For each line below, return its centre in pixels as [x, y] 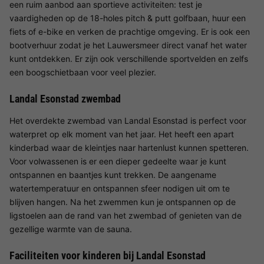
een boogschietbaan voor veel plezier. [83, 72]
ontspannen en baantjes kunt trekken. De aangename [113, 174]
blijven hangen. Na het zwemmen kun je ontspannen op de [123, 202]
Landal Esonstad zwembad [65, 98]
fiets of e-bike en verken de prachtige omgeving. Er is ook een [130, 31]
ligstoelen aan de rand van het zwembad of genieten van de [126, 215]
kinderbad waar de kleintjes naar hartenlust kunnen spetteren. [129, 147]
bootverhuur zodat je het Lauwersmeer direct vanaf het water [128, 45]
